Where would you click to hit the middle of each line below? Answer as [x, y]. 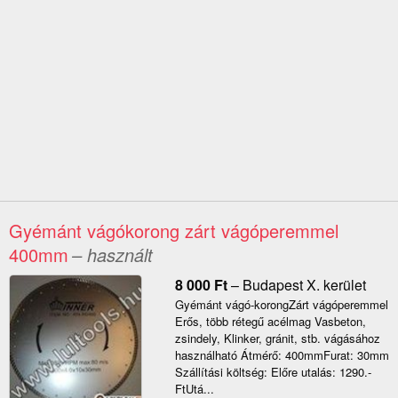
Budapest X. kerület [304, 285]
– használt [112, 255]
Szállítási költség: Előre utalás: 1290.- [273, 372]
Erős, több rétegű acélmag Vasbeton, [270, 322]
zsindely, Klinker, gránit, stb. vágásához [277, 338]
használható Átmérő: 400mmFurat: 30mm [282, 355]
